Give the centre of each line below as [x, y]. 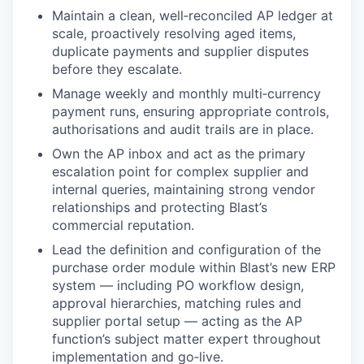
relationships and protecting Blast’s [160, 207]
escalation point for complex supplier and [180, 171]
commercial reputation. [123, 225]
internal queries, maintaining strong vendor [184, 189]
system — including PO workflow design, [178, 285]
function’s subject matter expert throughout [186, 339]
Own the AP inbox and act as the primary [179, 154]
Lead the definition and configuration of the [186, 249]
